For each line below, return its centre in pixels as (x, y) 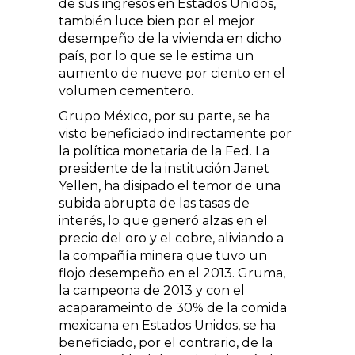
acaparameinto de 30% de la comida (173, 307)
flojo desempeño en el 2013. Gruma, (172, 273)
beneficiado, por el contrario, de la (166, 342)
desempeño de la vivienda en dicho (170, 38)
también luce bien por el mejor (157, 21)
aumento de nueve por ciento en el (172, 73)
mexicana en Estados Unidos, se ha (167, 325)
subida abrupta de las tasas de (154, 203)
